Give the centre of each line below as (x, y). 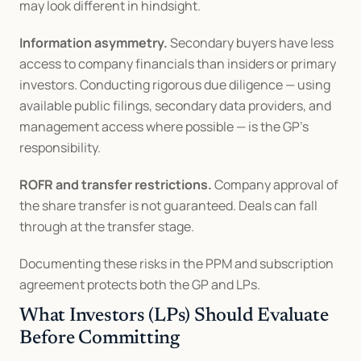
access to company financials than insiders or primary (178, 64)
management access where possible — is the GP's (164, 127)
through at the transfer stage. (107, 226)
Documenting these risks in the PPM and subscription (176, 263)
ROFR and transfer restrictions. (116, 185)
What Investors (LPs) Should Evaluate (174, 316)
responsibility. (60, 147)
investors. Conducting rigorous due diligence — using (175, 85)
